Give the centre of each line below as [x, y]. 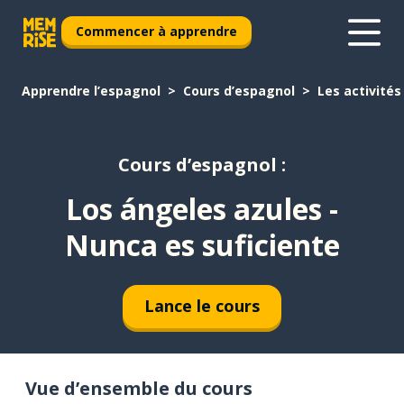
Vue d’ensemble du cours [139, 388]
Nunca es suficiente [202, 244]
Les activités [359, 91]
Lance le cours [202, 306]
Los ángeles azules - [202, 208]
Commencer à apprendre [156, 31]
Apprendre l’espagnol [91, 91]
